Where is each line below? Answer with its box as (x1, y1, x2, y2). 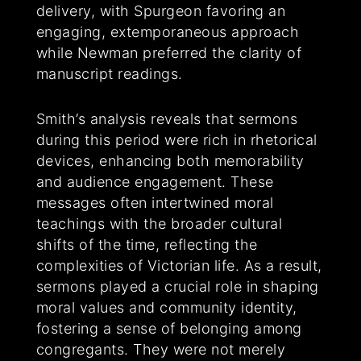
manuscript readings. (35, 65, 183, 83)
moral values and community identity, (35, 299, 297, 317)
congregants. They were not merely (35, 341, 286, 359)
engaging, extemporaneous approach (35, 23, 300, 41)
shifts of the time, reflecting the (35, 236, 258, 254)
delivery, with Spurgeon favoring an (35, 2, 286, 20)
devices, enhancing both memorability (35, 152, 305, 170)
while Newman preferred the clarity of (35, 44, 302, 62)
